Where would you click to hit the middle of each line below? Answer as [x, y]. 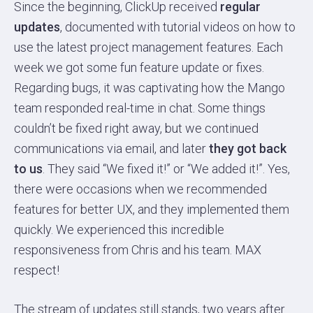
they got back [248, 149]
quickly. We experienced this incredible [119, 230]
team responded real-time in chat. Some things [140, 108]
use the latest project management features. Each [148, 48]
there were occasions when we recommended [140, 189]
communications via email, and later [111, 149]
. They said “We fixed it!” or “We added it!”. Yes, [166, 169]
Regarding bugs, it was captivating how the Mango [150, 88]
